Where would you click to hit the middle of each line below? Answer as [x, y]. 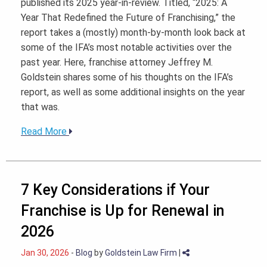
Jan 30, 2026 [45, 253]
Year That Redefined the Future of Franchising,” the [128, 18]
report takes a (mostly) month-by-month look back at [133, 33]
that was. [40, 107]
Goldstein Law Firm [141, 253]
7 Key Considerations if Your [115, 190]
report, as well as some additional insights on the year [133, 92]
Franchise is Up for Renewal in [122, 211]
